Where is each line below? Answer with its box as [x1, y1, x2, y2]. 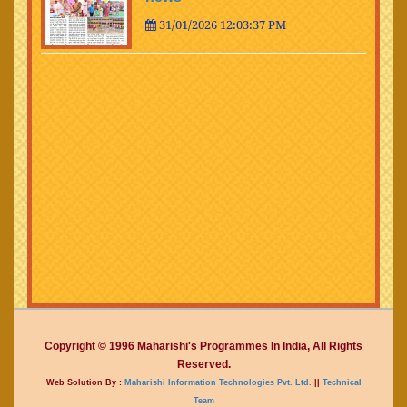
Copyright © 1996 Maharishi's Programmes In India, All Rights [45, 339, 362, 352]
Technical [319, 376, 362, 387]
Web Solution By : [45, 376, 122, 387]
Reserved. [176, 357, 231, 371]
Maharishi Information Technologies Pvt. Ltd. [121, 376, 312, 387]
